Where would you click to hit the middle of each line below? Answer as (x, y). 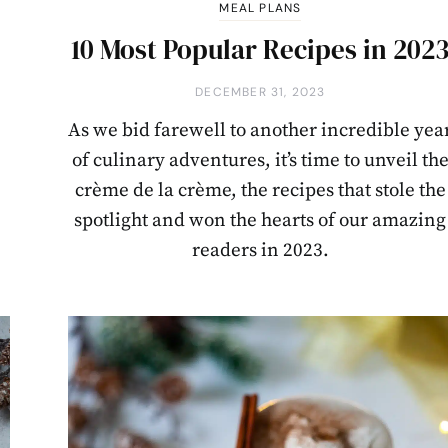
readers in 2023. (260, 250)
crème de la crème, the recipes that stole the (260, 190)
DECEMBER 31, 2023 (260, 91)
